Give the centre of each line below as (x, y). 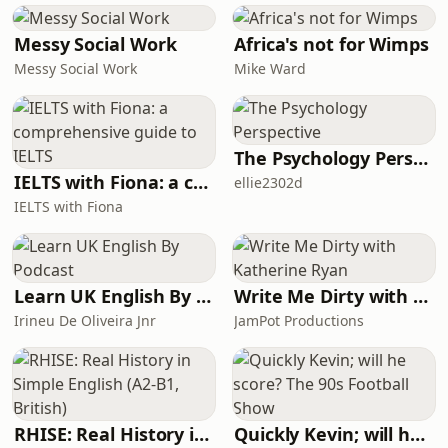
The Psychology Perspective (421, 158)
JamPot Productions (299, 320)
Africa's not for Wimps (332, 44)
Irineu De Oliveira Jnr (85, 320)
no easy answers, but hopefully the (214, 12)
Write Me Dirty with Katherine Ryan (421, 296)
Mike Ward (270, 68)
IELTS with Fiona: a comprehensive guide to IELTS (201, 182)
